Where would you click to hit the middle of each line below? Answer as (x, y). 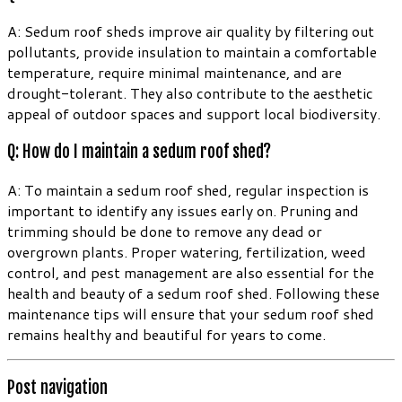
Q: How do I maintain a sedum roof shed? (139, 151)
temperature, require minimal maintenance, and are (175, 73)
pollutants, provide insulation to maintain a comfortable (192, 52)
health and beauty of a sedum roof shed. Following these (193, 293)
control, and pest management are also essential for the (191, 272)
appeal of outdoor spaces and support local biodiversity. (194, 114)
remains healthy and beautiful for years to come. (166, 334)
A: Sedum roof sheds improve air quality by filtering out (191, 31)
